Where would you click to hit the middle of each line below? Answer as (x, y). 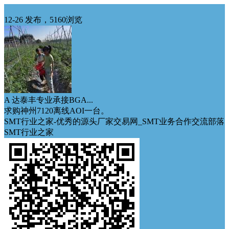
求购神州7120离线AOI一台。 (56, 111)
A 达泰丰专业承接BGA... (49, 100)
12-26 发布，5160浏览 (43, 20)
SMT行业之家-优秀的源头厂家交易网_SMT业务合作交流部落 (114, 121)
